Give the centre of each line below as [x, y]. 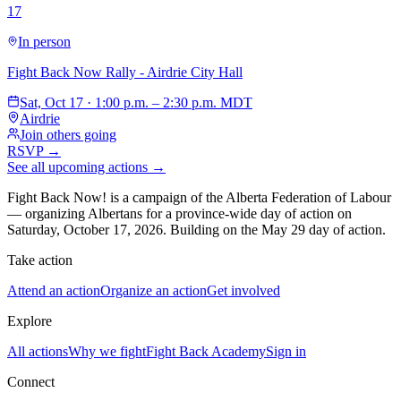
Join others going [68, 134]
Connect [31, 381]
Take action [40, 260]
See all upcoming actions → [86, 166]
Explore [30, 320]
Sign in [286, 351]
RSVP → [34, 150]
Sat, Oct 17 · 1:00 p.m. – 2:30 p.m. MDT [136, 102]
